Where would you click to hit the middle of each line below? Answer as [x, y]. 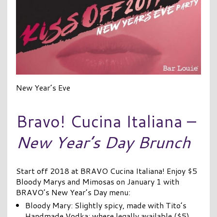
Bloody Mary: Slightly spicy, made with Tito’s [106, 205]
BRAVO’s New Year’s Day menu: [73, 192]
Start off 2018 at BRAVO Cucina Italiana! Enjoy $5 [106, 171]
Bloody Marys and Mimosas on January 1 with [97, 182]
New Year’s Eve [43, 88]
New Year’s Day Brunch [103, 142]
